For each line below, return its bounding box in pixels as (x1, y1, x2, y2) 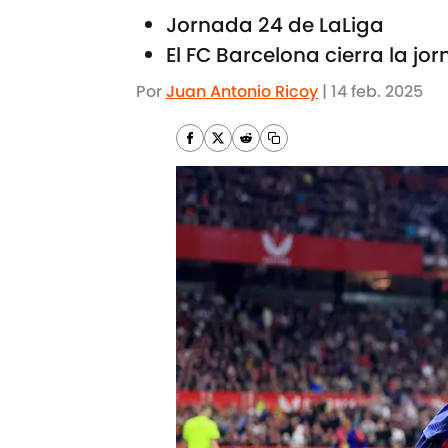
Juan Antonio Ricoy (166, 80, 318, 103)
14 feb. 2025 (331, 80, 423, 103)
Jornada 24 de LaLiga (166, 11, 384, 39)
